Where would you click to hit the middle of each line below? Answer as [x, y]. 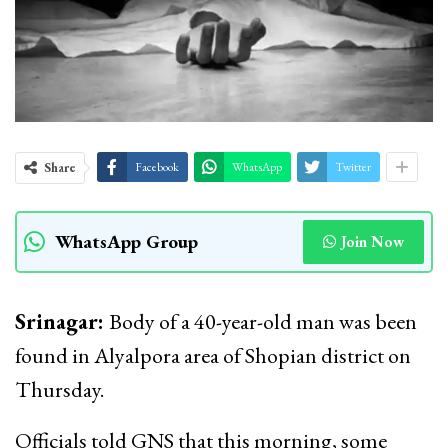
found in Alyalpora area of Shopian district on [213, 355]
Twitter [353, 166]
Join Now [372, 241]
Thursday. [59, 389]
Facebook [157, 166]
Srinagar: [62, 321]
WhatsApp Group [126, 241]
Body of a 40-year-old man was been [263, 321]
